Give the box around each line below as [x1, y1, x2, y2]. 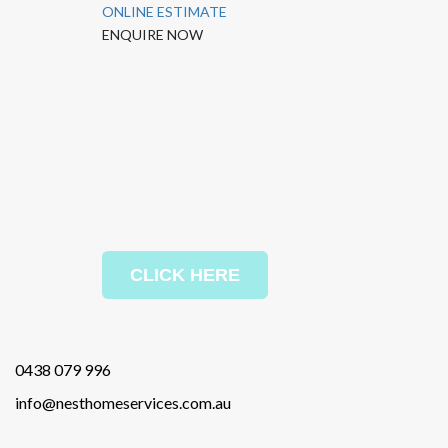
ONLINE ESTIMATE [102, 3, 227, 20]
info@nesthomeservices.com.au [15, 392, 231, 412]
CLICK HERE [130, 264, 240, 285]
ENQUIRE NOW [102, 26, 203, 43]
